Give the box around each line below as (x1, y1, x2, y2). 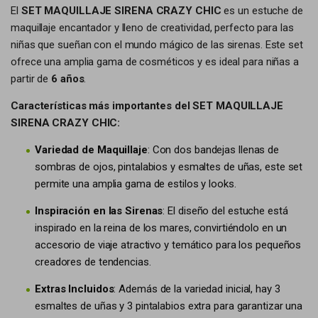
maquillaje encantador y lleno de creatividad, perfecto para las (11, 21, 294, 34)
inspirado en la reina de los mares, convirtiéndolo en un (35, 221, 287, 234)
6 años (51, 72, 84, 85)
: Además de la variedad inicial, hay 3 (114, 283, 280, 295)
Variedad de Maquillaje (35, 143, 148, 156)
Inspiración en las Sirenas (35, 204, 163, 217)
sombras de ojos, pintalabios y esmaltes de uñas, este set (35, 160, 303, 173)
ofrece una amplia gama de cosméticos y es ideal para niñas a (11, 55, 299, 68)
